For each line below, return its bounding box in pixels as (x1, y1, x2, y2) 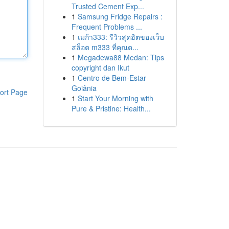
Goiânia (71, 83, 97, 93)
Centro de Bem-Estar (77, 73, 146, 83)
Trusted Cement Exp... (71, 1, 144, 11)
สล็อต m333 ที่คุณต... (71, 42, 139, 52)
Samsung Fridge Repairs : (77, 11, 163, 21)
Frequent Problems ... (71, 21, 142, 32)
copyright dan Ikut (71, 62, 129, 73)
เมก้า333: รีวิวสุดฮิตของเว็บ (77, 32, 164, 42)
